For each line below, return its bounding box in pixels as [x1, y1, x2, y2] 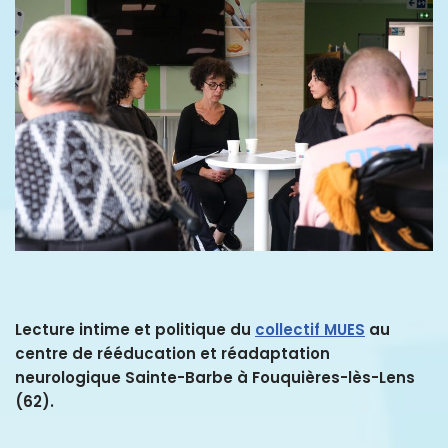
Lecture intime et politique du [15, 319, 255, 341]
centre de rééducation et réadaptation [15, 343, 330, 365]
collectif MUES [255, 319, 365, 341]
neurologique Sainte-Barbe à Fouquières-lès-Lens [15, 367, 415, 389]
